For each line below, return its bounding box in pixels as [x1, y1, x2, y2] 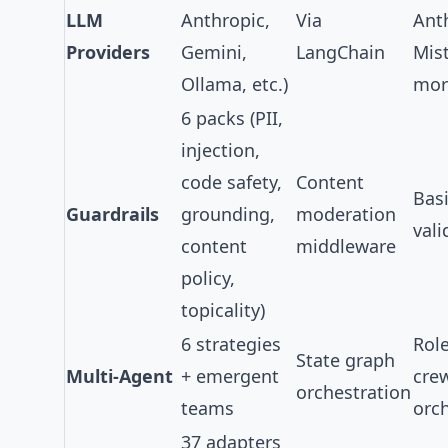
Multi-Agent [66, 364, 173, 388]
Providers [66, 40, 150, 64]
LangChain [296, 40, 385, 64]
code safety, [181, 170, 282, 194]
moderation [296, 202, 396, 226]
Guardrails [66, 202, 159, 226]
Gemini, [181, 40, 247, 64]
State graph [296, 348, 395, 372]
